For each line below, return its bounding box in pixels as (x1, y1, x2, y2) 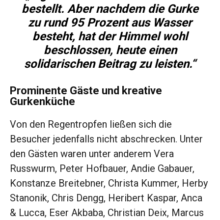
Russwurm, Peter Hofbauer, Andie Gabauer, (10, 163, 194, 175)
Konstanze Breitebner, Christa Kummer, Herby (10, 177, 208, 190)
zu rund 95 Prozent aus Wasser (28, 16, 192, 30)
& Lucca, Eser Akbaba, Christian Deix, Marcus (10, 207, 204, 219)
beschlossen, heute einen (43, 43, 177, 57)
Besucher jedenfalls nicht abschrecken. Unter (10, 133, 203, 145)
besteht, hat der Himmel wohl (32, 29, 188, 44)
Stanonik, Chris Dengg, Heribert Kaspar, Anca (10, 192, 202, 204)
